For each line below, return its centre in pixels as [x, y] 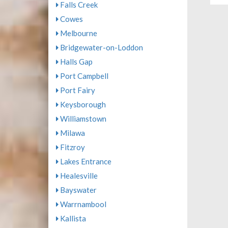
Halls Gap [75, 62]
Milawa [72, 133]
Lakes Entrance [85, 161]
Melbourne [78, 33]
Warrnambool [82, 204]
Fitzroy [72, 147]
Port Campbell [83, 76]
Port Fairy [77, 90]
